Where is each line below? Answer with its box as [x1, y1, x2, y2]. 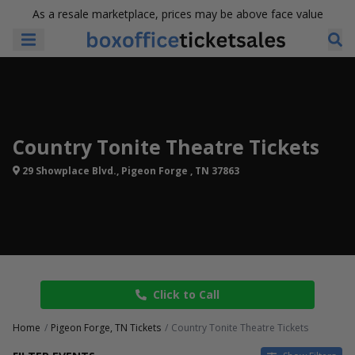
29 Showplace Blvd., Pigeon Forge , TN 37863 [20, 163, 239, 177]
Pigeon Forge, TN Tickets [51, 321, 161, 334]
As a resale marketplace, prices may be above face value [32, 6, 323, 21]
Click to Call [153, 287, 219, 302]
